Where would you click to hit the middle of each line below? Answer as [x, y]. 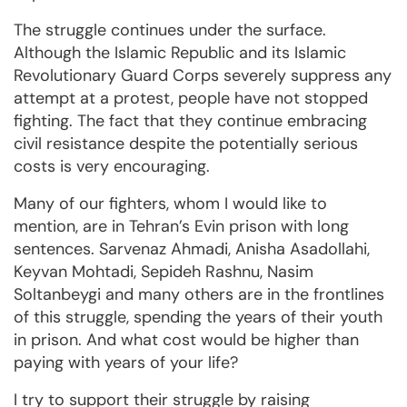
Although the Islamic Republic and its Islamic [180, 53]
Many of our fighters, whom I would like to [170, 204]
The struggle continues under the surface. [170, 30]
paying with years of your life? [126, 363]
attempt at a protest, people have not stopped [191, 99]
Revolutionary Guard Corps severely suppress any [203, 76]
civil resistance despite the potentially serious [186, 144]
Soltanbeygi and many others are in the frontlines [199, 295]
